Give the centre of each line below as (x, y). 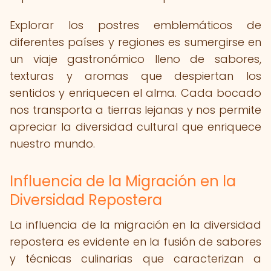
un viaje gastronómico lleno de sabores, (135, 59)
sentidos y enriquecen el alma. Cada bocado (135, 93)
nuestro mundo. (52, 144)
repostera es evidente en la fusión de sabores (135, 242)
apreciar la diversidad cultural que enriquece (135, 127)
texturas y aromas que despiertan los (135, 76)
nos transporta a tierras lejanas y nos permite (135, 110)
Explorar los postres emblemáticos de (135, 25)
